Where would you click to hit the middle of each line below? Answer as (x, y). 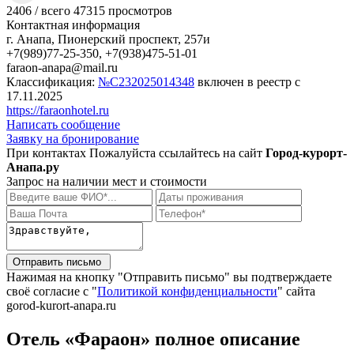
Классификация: (52, 81)
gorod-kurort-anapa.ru (61, 305)
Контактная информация (73, 24)
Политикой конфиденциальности (187, 291)
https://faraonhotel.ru (58, 110)
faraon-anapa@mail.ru (62, 67)
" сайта (296, 291)
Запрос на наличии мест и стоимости (107, 181)
